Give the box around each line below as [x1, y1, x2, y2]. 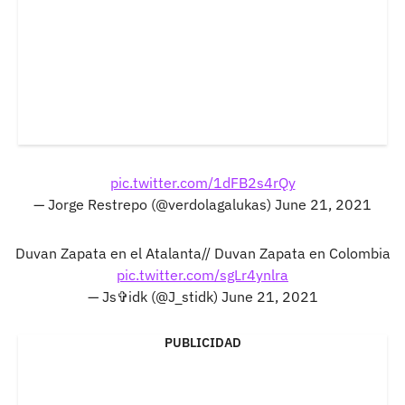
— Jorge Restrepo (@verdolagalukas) [33, 194, 275, 213]
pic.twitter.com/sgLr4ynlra [117, 265, 288, 284]
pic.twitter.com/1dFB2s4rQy [109, 173, 296, 192]
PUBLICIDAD [164, 334, 241, 351]
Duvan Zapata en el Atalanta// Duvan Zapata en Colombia [14, 243, 391, 262]
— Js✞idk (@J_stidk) [87, 287, 221, 306]
